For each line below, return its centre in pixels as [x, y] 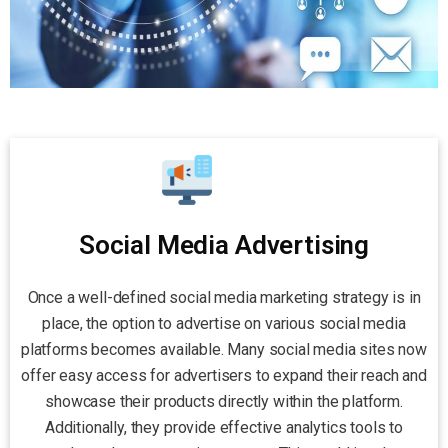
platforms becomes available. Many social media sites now [224, 349]
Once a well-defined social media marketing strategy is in [224, 297]
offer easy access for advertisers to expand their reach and [224, 375]
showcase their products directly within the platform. [224, 401]
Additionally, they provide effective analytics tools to [224, 427]
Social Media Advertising [224, 244]
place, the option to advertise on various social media [224, 323]
